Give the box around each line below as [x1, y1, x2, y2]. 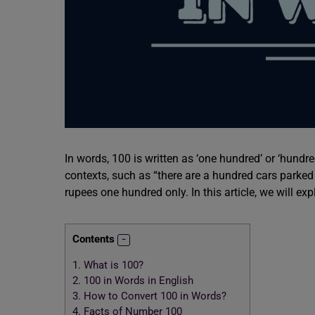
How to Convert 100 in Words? [81, 290, 226, 303]
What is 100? [81, 259, 143, 272]
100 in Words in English [81, 274, 193, 288]
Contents [72, 233, 115, 245]
